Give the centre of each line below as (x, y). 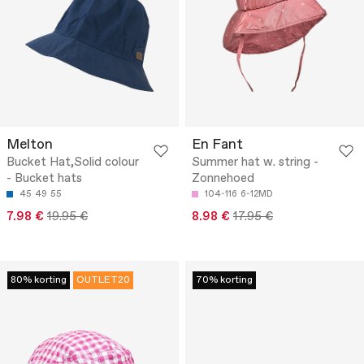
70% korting (224, 281)
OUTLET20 (103, 281)
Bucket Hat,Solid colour (73, 163)
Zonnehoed (223, 179)
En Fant (217, 145)
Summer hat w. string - (255, 163)
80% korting (39, 281)
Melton (30, 145)
